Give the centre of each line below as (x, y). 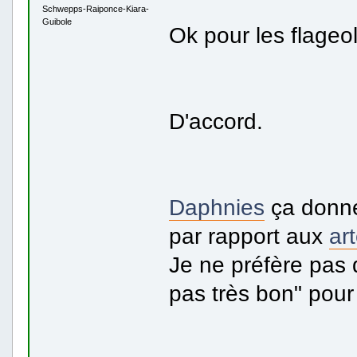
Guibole (57, 22)
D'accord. (216, 121)
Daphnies (216, 207)
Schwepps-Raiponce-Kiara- (95, 9)
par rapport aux (249, 235)
